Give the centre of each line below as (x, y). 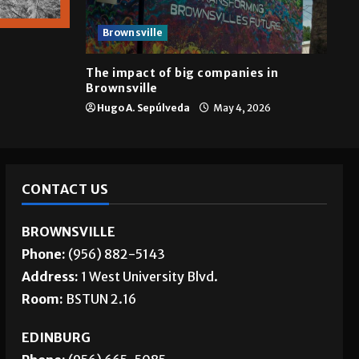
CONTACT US (65, 189)
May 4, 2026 (241, 107)
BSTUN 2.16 (101, 298)
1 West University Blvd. (149, 276)
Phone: (43, 254)
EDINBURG (56, 337)
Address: (51, 276)
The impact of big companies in (182, 73)
